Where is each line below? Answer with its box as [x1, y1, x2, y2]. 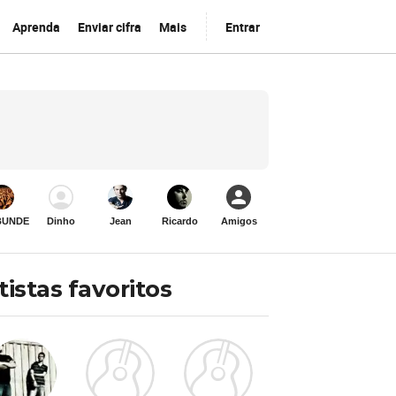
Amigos [220, 216, 257, 226]
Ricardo [161, 216, 198, 226]
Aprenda [11, 18, 60, 35]
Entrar [225, 18, 260, 35]
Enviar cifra [77, 18, 141, 35]
